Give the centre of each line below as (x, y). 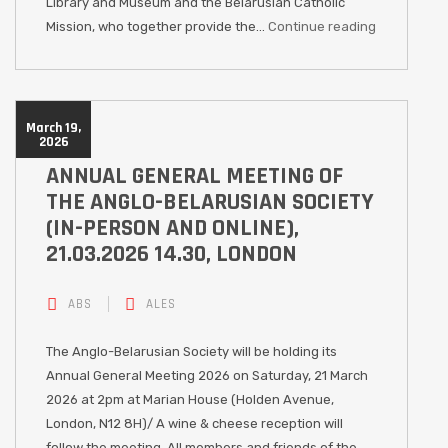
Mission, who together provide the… (157, 26)
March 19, (53, 128)
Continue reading (322, 26)
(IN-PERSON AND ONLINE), (172, 228)
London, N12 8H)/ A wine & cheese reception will (194, 423)
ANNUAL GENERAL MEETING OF (194, 176)
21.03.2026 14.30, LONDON (171, 254)
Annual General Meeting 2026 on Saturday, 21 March (207, 375)
